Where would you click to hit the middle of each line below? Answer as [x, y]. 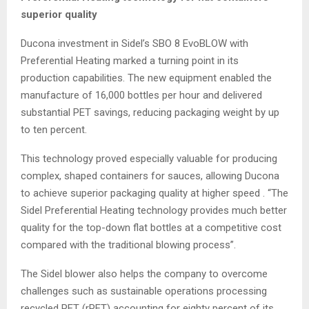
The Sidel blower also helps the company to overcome [144, 273]
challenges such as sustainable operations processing [144, 291]
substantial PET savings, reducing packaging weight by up [150, 112]
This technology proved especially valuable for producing [149, 158]
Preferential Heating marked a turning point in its [130, 60]
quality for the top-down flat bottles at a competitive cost [151, 227]
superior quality [59, 14]
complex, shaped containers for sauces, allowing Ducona [150, 176]
